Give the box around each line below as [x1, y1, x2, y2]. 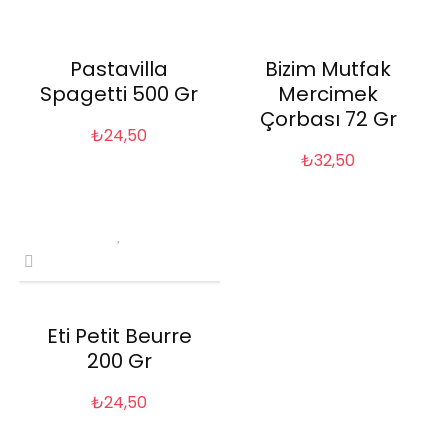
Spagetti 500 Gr [40, 80, 199, 109]
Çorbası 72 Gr [259, 105, 397, 134]
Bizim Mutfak [265, 55, 392, 84]
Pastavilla [70, 55, 169, 84]
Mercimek [278, 80, 379, 109]
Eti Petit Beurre [46, 322, 192, 351]
